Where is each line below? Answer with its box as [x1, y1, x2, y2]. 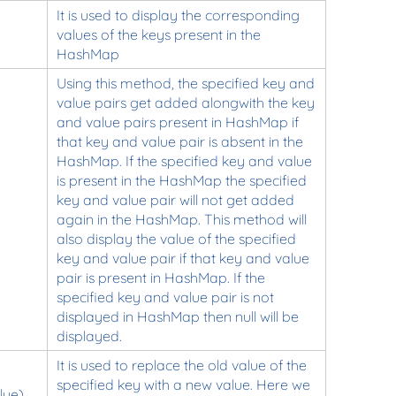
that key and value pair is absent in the [56, 132, 303, 150]
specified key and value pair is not [56, 287, 274, 306]
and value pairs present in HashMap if [56, 112, 299, 131]
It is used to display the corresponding [56, 5, 300, 24]
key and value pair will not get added [56, 190, 294, 209]
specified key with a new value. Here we [56, 375, 310, 393]
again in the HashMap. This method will [56, 209, 307, 228]
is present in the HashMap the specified [56, 171, 307, 189]
